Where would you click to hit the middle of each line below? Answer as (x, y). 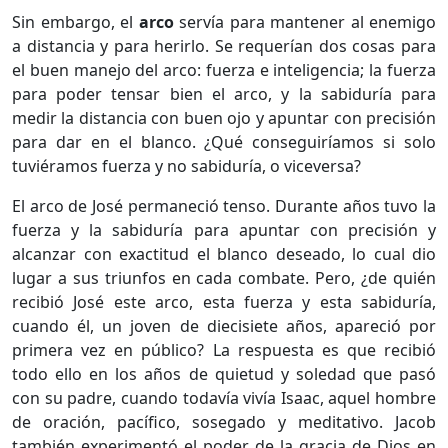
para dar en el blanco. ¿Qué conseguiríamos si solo (224, 141)
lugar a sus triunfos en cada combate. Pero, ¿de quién (224, 277)
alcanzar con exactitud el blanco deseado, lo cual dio (224, 253)
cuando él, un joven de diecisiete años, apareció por (224, 325)
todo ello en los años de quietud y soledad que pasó (224, 373)
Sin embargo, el (75, 21)
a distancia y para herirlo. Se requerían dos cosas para (224, 45)
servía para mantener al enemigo (304, 21)
